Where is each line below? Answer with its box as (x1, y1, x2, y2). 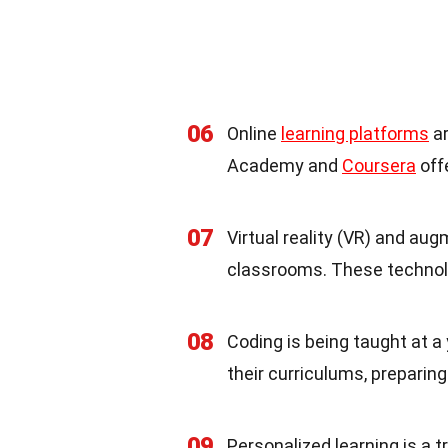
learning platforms (281, 123, 429, 144)
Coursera (342, 155, 416, 176)
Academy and (227, 155, 342, 176)
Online (227, 123, 281, 144)
